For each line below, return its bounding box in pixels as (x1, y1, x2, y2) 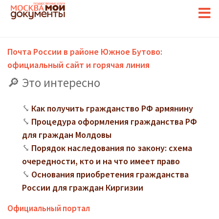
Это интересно (22, 75, 100, 90)
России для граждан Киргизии (22, 182, 143, 193)
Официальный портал (7, 203, 90, 214)
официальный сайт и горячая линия (7, 59, 150, 70)
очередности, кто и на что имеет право (22, 155, 180, 167)
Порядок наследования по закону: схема (31, 142, 192, 153)
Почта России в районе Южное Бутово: (7, 46, 162, 57)
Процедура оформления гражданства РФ (31, 116, 197, 127)
